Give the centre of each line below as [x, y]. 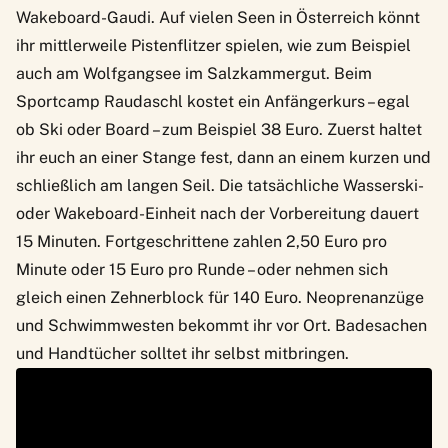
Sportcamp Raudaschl [99, 101]
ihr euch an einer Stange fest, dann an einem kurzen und [223, 157]
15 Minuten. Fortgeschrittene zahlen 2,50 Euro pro [201, 241]
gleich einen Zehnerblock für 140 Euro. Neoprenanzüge [220, 297]
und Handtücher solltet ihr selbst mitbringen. [182, 353]
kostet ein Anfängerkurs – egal [296, 101]
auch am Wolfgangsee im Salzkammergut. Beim [194, 73]
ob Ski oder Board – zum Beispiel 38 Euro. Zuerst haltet [219, 129]
